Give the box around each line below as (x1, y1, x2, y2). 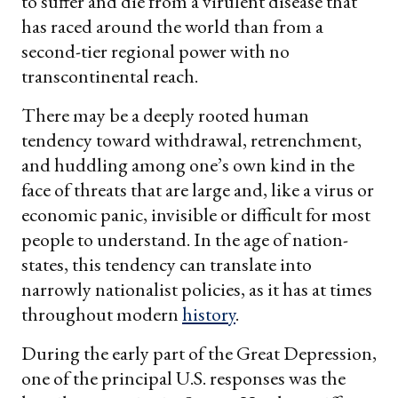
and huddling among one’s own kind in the (21, 151, 354, 178)
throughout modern (21, 300, 182, 327)
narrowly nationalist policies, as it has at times (21, 275, 372, 302)
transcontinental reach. (21, 62, 198, 89)
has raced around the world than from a (21, 12, 323, 39)
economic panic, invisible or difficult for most (21, 201, 370, 227)
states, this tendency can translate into (21, 251, 312, 277)
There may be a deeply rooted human (21, 101, 309, 128)
